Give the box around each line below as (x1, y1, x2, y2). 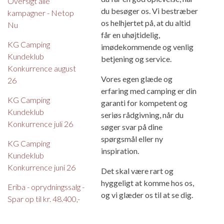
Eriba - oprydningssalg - (7, 181, 84, 191)
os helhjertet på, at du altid (100, 17, 190, 27)
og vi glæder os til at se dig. (100, 189, 193, 199)
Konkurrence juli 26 (7, 118, 73, 128)
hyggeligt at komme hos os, (100, 177, 194, 187)
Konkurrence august (7, 63, 76, 73)
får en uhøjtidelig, (100, 29, 160, 39)
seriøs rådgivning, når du (100, 109, 183, 119)
